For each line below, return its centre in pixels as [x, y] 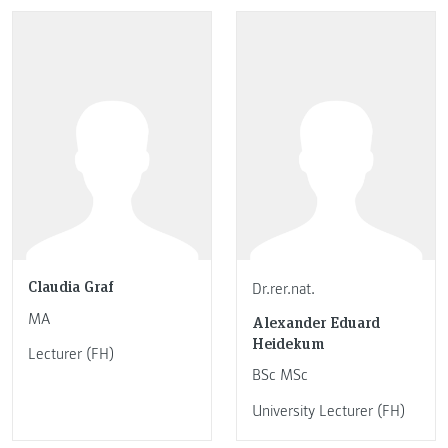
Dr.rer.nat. [283, 289]
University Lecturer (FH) [328, 410]
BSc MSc [280, 375]
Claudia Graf [71, 286]
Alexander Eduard [316, 321]
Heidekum [288, 342]
